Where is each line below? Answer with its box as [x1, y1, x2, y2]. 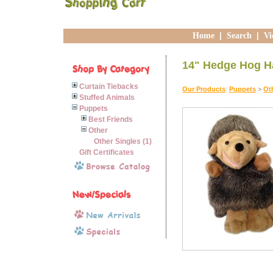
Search [226, 31, 252, 40]
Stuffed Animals [79, 93, 135, 102]
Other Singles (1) [94, 137, 152, 146]
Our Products [182, 85, 225, 93]
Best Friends [88, 115, 133, 124]
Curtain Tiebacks [79, 82, 138, 91]
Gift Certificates [79, 148, 134, 157]
